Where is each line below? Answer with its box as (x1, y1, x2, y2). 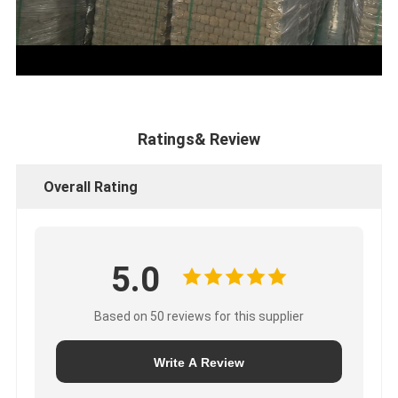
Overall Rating (43, 179, 138, 196)
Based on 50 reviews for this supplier (94, 309, 304, 324)
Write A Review (154, 355, 244, 370)
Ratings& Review (138, 130, 260, 149)
